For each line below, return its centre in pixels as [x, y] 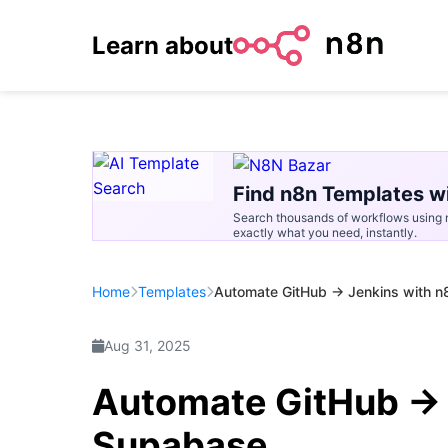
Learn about [162, 45]
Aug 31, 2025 [147, 345]
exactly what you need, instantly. [325, 232]
